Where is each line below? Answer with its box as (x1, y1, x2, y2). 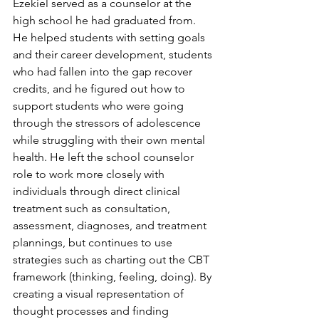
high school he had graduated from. (13, 14, 199, 27)
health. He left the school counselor (13, 150, 197, 164)
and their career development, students (13, 48, 215, 61)
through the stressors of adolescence (13, 116, 204, 130)
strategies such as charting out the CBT (13, 253, 212, 266)
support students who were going (13, 99, 187, 113)
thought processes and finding (13, 304, 172, 318)
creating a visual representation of (13, 287, 187, 300)
